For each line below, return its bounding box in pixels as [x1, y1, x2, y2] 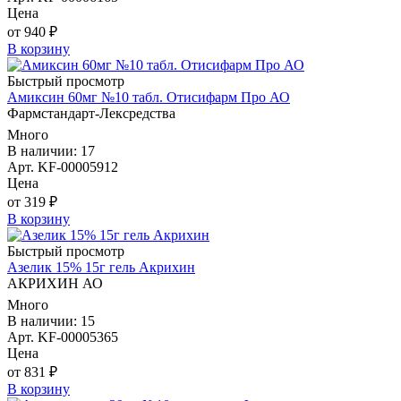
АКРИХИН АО [7, 276, 103, 292]
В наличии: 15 [7, 313, 95, 329]
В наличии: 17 [7, 143, 95, 159]
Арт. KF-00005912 [7, 159, 118, 175]
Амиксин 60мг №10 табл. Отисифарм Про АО [7, 90, 290, 106]
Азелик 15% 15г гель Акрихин [7, 260, 195, 276]
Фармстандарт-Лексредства [7, 106, 175, 122]
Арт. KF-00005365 [7, 329, 118, 346]
